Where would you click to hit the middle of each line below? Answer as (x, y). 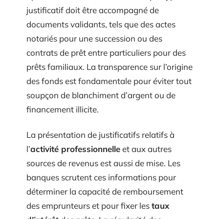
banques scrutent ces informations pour (101, 177)
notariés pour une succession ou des (94, 39)
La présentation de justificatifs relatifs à (100, 134)
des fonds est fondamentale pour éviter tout (109, 81)
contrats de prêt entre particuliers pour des (106, 53)
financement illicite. (63, 109)
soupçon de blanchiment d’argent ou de (101, 95)
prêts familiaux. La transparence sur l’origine (109, 67)
